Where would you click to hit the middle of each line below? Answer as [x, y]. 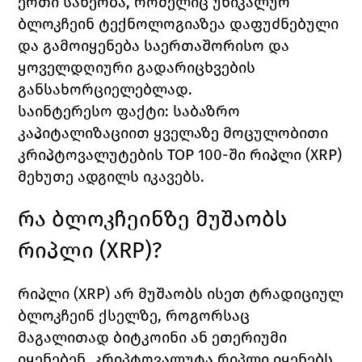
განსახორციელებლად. [105, 90]
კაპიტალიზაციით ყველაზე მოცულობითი [173, 133]
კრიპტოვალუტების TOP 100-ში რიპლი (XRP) [180, 155]
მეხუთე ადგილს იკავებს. [114, 177]
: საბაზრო [203, 112]
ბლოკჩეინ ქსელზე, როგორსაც [134, 316]
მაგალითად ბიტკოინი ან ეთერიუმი [153, 338]
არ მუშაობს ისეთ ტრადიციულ [229, 294]
